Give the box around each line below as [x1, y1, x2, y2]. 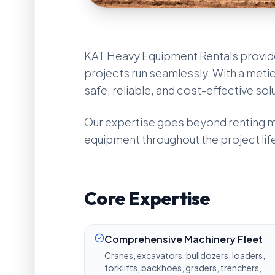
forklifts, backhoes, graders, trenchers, [104, 262, 261, 274]
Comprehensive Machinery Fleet [104, 233, 263, 246]
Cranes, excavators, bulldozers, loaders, [104, 250, 265, 261]
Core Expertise [84, 187, 211, 211]
